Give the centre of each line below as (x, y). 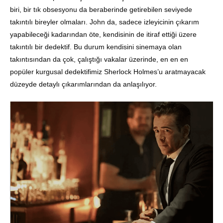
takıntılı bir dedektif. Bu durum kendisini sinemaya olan (96, 47)
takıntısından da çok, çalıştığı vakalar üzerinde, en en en (99, 59)
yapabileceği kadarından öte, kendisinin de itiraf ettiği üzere (103, 34)
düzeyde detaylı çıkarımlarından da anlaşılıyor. (83, 84)
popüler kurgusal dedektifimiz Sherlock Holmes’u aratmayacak (108, 71)
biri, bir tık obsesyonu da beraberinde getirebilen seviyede (101, 9)
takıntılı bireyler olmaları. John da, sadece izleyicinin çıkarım (105, 22)
